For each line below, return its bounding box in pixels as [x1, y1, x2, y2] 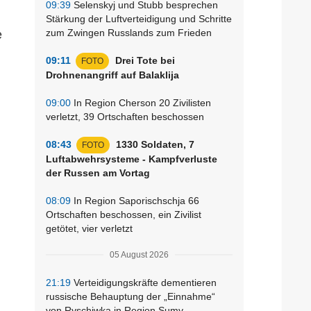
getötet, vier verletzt [46, 222, 133, 234]
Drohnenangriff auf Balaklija [46, 69, 179, 81]
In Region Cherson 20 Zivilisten [71, 96, 211, 108]
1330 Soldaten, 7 [113, 138, 194, 150]
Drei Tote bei [112, 54, 175, 66]
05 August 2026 [110, 249, 169, 260]
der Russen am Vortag [46, 167, 150, 178]
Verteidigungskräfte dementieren [71, 276, 217, 288]
